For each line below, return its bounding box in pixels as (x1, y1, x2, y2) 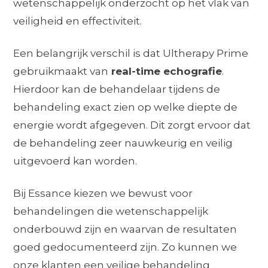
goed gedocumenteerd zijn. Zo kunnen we (13, 241, 237, 254)
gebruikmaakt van (13, 65, 109, 78)
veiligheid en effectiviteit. (13, 15, 142, 28)
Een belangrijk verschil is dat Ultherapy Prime (13, 47, 249, 60)
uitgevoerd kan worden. (13, 155, 138, 167)
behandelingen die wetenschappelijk (13, 205, 209, 218)
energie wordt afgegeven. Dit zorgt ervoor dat (13, 119, 251, 132)
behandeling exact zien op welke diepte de (13, 101, 238, 114)
